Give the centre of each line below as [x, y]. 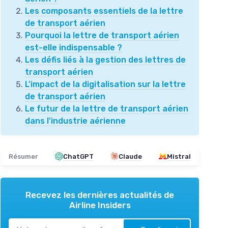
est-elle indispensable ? [74, 47]
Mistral [179, 156]
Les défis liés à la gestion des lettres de [105, 60]
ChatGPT [78, 156]
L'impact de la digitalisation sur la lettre [105, 84]
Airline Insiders [100, 205]
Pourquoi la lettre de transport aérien [102, 35]
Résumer [23, 156]
